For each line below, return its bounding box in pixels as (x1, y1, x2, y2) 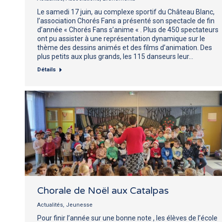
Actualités (37, 201, 63, 208)
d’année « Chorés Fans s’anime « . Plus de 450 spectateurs (37, 25, 219, 34)
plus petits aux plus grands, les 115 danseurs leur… (37, 52, 193, 60)
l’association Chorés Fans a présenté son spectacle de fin (37, 16, 215, 25)
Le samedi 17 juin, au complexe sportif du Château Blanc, (37, 7, 215, 16)
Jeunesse (66, 201, 93, 208)
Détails (37, 66, 56, 73)
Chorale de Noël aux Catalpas (37, 185, 169, 196)
